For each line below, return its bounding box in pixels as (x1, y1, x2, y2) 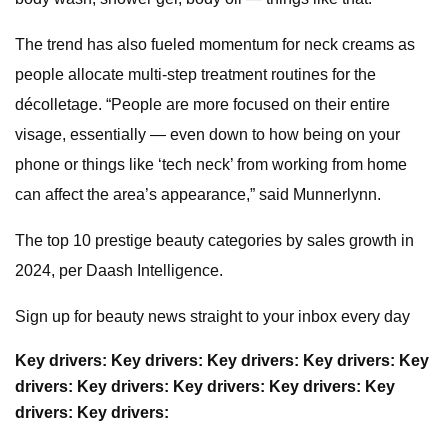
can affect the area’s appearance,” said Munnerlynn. (15, 186, 381, 203)
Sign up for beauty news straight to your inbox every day (15, 308, 410, 325)
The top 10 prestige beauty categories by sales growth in (15, 232, 414, 249)
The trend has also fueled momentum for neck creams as (15, 36, 415, 53)
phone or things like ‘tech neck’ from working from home (15, 156, 407, 173)
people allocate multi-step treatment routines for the (15, 66, 376, 83)
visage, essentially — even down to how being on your (15, 126, 400, 143)
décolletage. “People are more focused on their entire (15, 96, 390, 113)
